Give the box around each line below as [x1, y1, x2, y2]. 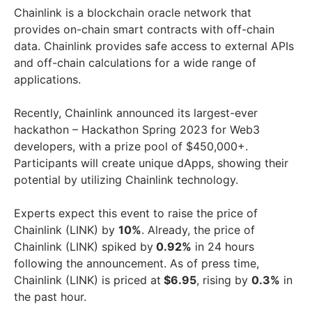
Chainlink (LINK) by [14, 222, 118, 237]
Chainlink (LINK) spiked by [14, 239, 153, 253]
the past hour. [14, 289, 86, 304]
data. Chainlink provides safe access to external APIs [14, 38, 294, 53]
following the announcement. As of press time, [14, 256, 259, 270]
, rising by [196, 272, 251, 287]
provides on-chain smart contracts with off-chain [14, 22, 274, 36]
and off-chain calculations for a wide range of [14, 55, 256, 70]
